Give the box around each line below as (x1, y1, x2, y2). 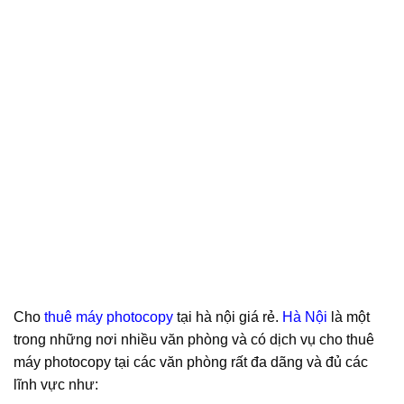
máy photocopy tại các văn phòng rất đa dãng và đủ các (14, 353, 368, 370)
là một (327, 308, 370, 325)
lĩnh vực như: (14, 376, 98, 392)
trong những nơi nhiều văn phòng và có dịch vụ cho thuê (14, 331, 374, 347)
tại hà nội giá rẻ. (173, 308, 282, 325)
